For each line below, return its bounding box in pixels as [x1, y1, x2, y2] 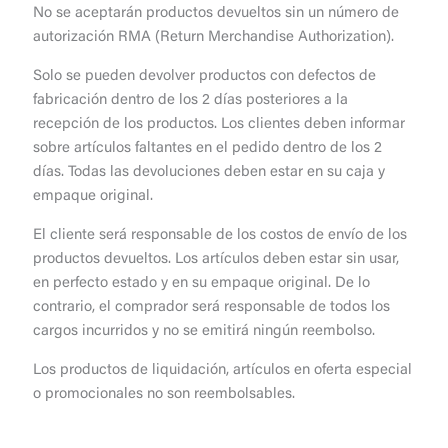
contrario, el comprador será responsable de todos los [33, 300, 391, 316]
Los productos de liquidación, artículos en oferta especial [33, 363, 413, 379]
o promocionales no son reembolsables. [33, 387, 296, 403]
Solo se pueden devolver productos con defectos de [33, 69, 377, 85]
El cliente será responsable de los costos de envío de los [33, 228, 408, 244]
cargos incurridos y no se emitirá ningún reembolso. [33, 324, 376, 340]
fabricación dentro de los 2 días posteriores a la [33, 93, 349, 109]
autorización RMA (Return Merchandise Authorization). [33, 30, 395, 46]
